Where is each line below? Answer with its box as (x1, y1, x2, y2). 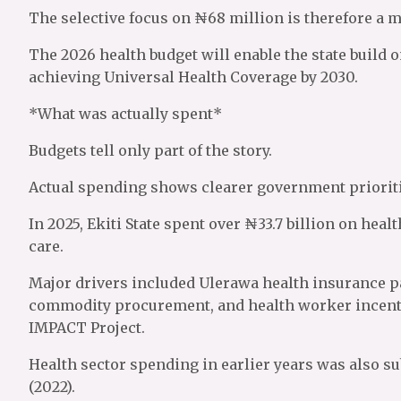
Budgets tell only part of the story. (29, 141, 272, 159)
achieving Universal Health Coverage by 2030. (29, 68, 358, 86)
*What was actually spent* (29, 105, 222, 123)
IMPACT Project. (29, 319, 145, 337)
